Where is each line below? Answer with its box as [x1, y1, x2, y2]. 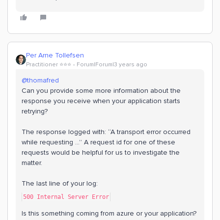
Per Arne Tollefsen [26, 51, 84, 59]
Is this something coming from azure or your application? [22, 209, 196, 218]
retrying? [22, 107, 48, 115]
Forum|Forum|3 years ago [77, 61, 147, 68]
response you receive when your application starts [22, 97, 180, 105]
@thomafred [22, 76, 59, 84]
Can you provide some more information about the [22, 86, 181, 95]
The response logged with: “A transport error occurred [22, 128, 191, 136]
